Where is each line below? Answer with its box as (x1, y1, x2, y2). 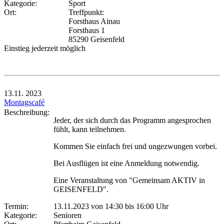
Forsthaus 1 (68, 25, 105, 34)
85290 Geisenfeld (68, 34, 124, 43)
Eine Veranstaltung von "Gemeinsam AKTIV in (53, 175, 205, 184)
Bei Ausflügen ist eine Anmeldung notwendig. (53, 158, 199, 167)
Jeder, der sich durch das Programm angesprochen (53, 115, 211, 124)
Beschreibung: (4, 107, 53, 116)
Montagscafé (4, 97, 44, 106)
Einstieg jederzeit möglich (4, 43, 85, 52)
